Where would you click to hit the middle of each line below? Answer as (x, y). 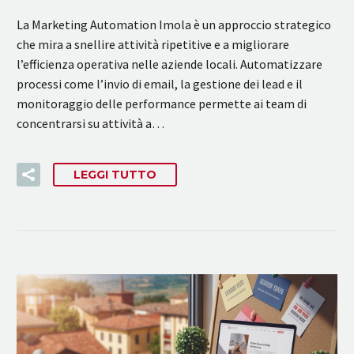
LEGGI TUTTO (115, 175)
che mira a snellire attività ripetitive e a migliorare (153, 44)
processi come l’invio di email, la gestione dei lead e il (160, 83)
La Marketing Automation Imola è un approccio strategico (174, 24)
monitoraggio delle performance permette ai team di (162, 103)
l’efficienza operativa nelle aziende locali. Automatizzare (169, 64)
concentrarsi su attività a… (90, 123)
